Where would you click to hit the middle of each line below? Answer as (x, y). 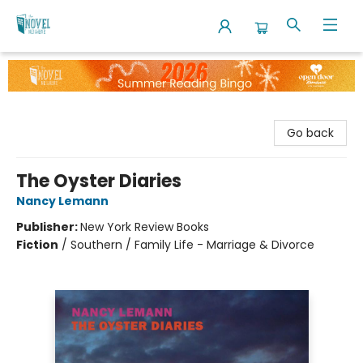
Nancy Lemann (62, 201)
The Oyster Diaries (99, 181)
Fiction (37, 244)
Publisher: (48, 226)
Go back (310, 132)
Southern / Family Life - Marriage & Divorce (192, 244)
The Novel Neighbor (67, 67)
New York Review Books (145, 226)
